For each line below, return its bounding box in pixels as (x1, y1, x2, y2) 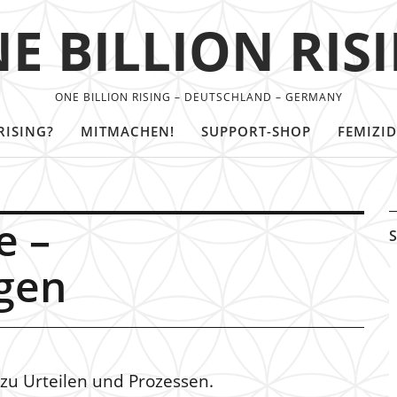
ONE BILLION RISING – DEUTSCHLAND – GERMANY (54, 90, 343, 105)
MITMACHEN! (81, 122, 175, 140)
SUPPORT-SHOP (201, 122, 311, 140)
